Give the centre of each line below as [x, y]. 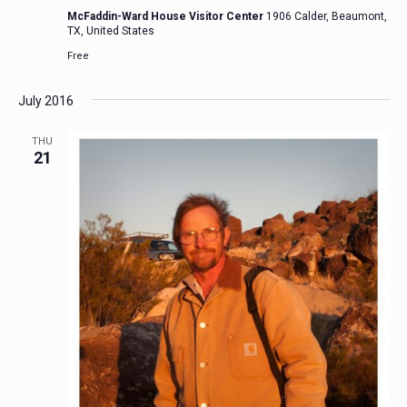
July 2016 [45, 101]
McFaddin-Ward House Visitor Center [166, 17]
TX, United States [110, 31]
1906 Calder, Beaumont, [326, 17]
